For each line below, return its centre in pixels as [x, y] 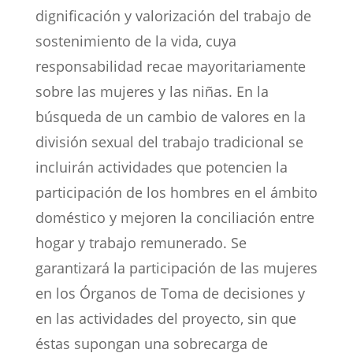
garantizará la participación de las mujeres [176, 268]
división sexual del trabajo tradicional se [169, 142]
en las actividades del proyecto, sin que [165, 319]
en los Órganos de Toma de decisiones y [170, 294]
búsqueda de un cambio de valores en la [170, 117]
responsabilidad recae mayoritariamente [170, 67]
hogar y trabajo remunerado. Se [141, 243]
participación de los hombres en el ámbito [176, 193]
